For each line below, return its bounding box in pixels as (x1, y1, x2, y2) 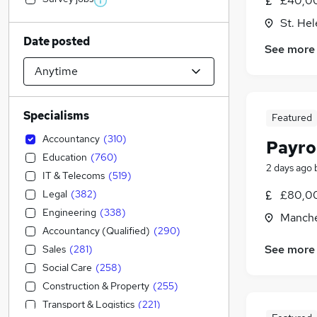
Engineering (42, 206, 96, 219)
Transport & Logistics (42, 298, 134, 311)
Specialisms (23, 108, 89, 123)
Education (42, 151, 87, 163)
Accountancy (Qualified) (42, 224, 150, 237)
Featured (271, 111, 312, 125)
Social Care (42, 261, 92, 274)
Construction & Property (42, 279, 149, 292)
